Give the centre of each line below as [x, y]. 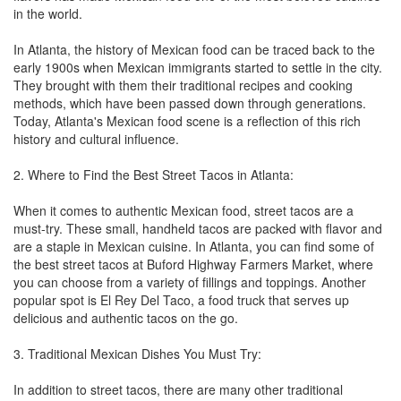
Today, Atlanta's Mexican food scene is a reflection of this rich [187, 120]
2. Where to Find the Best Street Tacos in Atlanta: [154, 174]
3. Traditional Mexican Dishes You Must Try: [137, 353]
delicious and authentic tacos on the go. [126, 317]
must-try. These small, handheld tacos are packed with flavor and [198, 228]
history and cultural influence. [96, 138]
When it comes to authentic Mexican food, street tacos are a [183, 210]
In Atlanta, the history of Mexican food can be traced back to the [194, 49]
